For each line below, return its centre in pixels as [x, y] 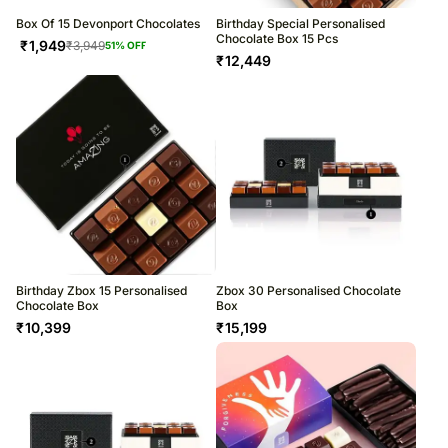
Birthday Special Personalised [300, 24]
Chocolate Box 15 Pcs [277, 39]
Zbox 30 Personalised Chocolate [308, 291]
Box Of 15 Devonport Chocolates [108, 24]
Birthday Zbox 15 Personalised [101, 291]
